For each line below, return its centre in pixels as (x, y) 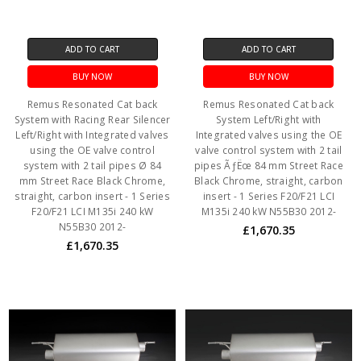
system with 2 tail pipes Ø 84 (92, 165)
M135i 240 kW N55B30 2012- (269, 211)
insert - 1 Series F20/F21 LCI (269, 196)
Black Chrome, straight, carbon (269, 180)
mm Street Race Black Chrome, (93, 180)
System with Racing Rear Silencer (92, 119)
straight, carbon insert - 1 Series (92, 196)
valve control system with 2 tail (269, 150)
